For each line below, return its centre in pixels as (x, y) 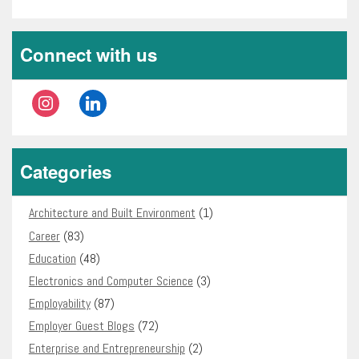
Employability (59, 304)
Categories (66, 171)
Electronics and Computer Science (111, 280)
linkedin (96, 99)
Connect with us (89, 55)
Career (44, 236)
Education (52, 258)
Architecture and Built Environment (112, 213)
